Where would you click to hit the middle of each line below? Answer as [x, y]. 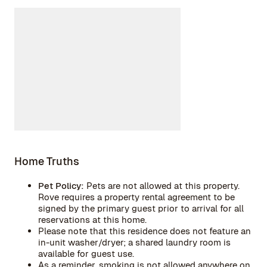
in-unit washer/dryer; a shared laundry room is [134, 242]
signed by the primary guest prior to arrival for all [141, 208]
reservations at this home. [92, 220]
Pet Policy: [61, 186]
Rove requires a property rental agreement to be [136, 197]
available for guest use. [86, 254]
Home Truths [47, 161]
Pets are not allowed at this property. [162, 186]
